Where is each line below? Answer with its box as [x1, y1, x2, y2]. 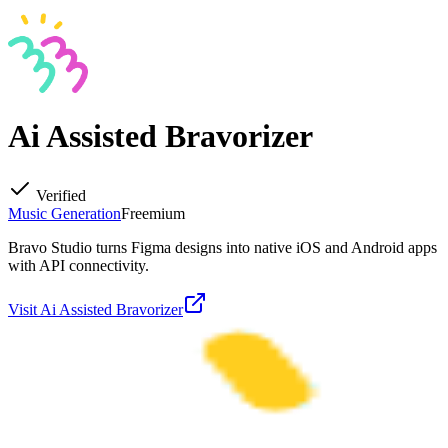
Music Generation [8, 204, 121, 222]
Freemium [121, 204, 185, 222]
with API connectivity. [8, 256, 149, 274]
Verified [32, 186, 86, 204]
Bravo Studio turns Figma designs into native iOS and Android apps [8, 238, 437, 256]
